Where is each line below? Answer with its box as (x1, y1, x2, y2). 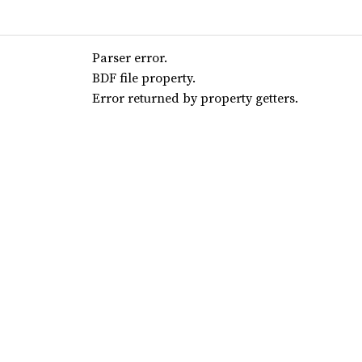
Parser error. (91, 48, 167, 66)
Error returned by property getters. (91, 89, 298, 107)
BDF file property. (91, 69, 196, 86)
